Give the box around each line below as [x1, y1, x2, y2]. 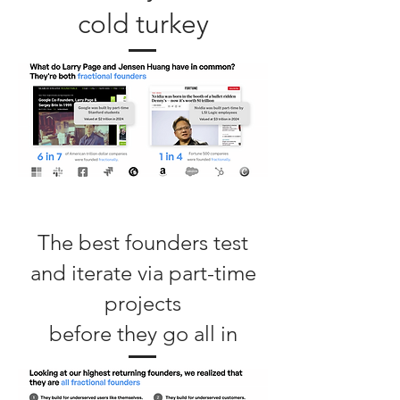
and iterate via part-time [29, 260, 256, 286]
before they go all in [48, 321, 237, 346]
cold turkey [77, 8, 209, 40]
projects [104, 290, 181, 316]
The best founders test [37, 229, 248, 255]
